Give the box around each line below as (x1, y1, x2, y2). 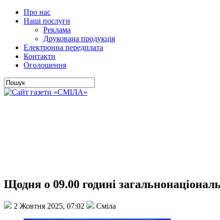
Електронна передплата (24, 43, 103, 52)
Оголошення (24, 61, 66, 69)
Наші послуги (24, 17, 70, 25)
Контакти (24, 52, 55, 60)
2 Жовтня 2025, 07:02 (12, 201, 86, 210)
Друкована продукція (43, 34, 115, 43)
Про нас (24, 8, 51, 16)
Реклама (43, 26, 71, 34)
